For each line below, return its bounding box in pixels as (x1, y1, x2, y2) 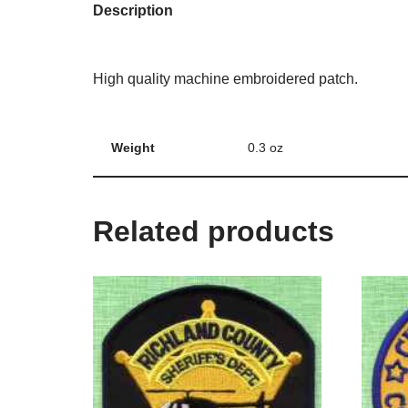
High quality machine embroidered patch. (93, 71, 358, 87)
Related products (93, 215, 334, 249)
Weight (111, 140, 155, 156)
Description (93, 3, 173, 19)
